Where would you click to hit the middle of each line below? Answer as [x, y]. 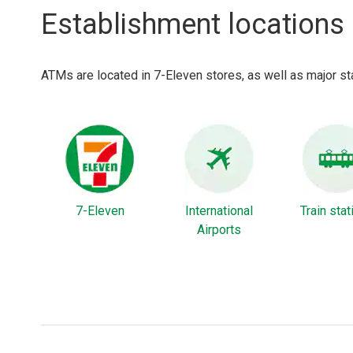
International [219, 211]
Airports [219, 230]
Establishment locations [193, 25]
